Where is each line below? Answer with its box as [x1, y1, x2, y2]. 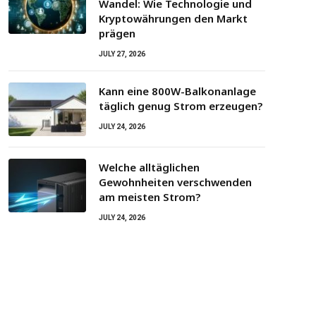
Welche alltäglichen [99, 160, 200, 174]
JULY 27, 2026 [99, 50, 145, 58]
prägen [99, 26, 135, 40]
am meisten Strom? [99, 190, 200, 204]
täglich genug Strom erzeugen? [99, 99, 262, 113]
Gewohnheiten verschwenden [99, 175, 252, 189]
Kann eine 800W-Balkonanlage [99, 84, 256, 98]
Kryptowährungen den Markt [99, 11, 248, 25]
